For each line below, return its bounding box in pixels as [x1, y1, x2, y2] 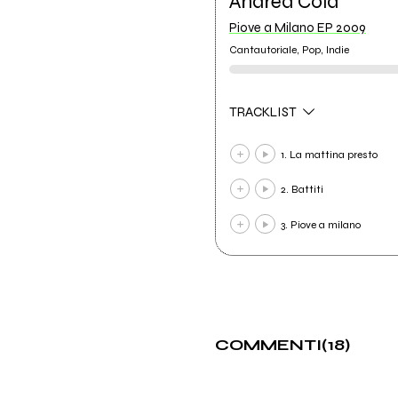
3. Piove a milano [280, 218, 361, 231]
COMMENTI [214, 334, 322, 354]
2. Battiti [280, 183, 323, 196]
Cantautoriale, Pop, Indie [228, 44, 349, 57]
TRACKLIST [228, 104, 299, 121]
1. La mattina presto [280, 147, 378, 161]
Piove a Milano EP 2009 [228, 19, 366, 36]
